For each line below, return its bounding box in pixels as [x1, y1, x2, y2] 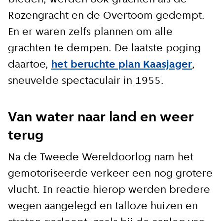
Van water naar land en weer [8, 110, 194, 125]
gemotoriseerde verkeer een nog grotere [8, 168, 213, 180]
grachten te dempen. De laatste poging [8, 42, 201, 54]
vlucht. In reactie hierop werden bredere [8, 184, 210, 196]
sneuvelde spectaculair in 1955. [8, 75, 164, 87]
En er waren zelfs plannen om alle [8, 26, 173, 38]
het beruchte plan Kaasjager [51, 59, 192, 71]
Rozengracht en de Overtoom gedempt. [8, 10, 205, 22]
